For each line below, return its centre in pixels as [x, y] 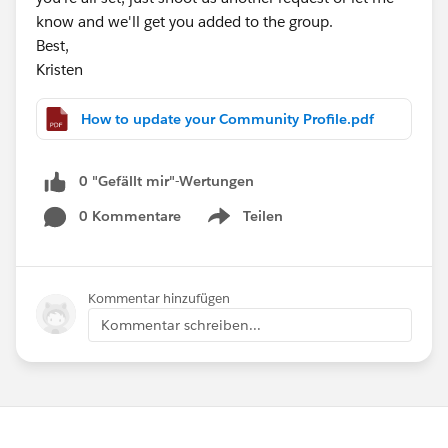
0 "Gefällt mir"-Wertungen [166, 181]
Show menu [243, 226]
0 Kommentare [130, 215]
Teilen [263, 215]
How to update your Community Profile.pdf [227, 119]
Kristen [59, 69]
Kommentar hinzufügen [159, 298]
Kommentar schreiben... [181, 324]
